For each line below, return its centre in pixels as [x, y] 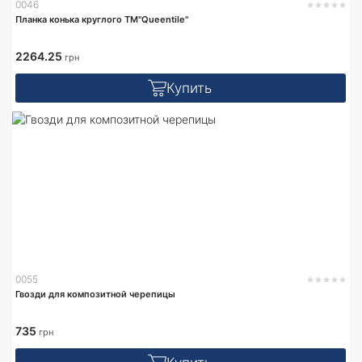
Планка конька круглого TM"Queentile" [102, 19]
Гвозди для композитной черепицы [95, 294]
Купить [189, 88]
